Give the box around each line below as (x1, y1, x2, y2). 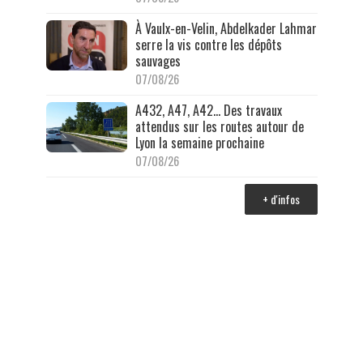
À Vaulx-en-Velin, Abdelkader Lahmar (135, 18, 317, 38)
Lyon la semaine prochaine (135, 132, 264, 152)
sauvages (135, 50, 181, 70)
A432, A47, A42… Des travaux (135, 100, 282, 120)
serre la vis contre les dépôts (135, 34, 282, 54)
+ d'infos (262, 190, 300, 207)
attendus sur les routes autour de (135, 116, 304, 136)
